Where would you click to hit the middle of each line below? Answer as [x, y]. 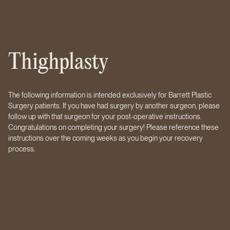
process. [22, 149]
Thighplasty [58, 63]
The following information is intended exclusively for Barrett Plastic [110, 95]
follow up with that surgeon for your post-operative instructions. [105, 117]
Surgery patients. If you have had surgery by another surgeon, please [114, 106]
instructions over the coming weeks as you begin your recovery [106, 138]
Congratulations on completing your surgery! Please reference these [113, 127]
